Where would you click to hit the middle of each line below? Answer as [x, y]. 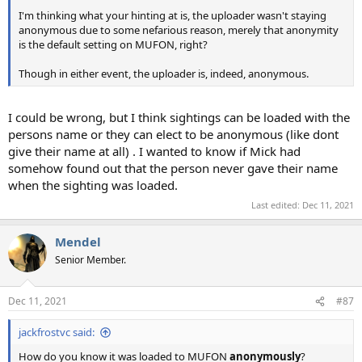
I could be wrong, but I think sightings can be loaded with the [179, 118]
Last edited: [277, 204]
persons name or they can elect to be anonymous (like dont [173, 135]
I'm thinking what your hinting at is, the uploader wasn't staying [173, 15]
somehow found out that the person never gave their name [173, 168]
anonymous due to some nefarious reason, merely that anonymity [179, 29]
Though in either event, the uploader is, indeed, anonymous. [164, 73]
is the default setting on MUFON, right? [113, 44]
